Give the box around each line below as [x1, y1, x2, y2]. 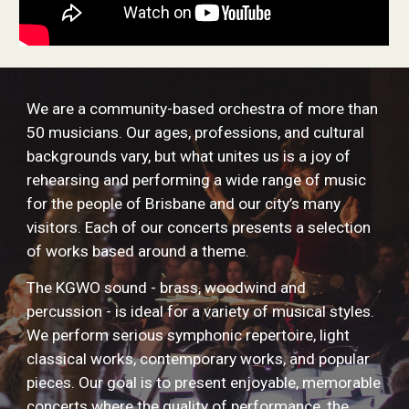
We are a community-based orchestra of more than [26, 100, 379, 118]
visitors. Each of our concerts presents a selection [26, 218, 372, 236]
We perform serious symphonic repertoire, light [26, 326, 351, 344]
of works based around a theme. [26, 242, 250, 260]
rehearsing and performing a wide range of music [26, 171, 367, 189]
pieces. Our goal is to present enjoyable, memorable [26, 373, 382, 392]
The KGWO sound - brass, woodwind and [26, 278, 307, 297]
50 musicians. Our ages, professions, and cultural [26, 123, 365, 142]
